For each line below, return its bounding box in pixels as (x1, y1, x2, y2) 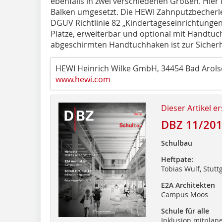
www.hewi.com (55, 73, 111, 85)
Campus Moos (161, 189, 208, 199)
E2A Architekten (161, 180, 215, 190)
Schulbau (161, 138, 192, 148)
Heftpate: (161, 154, 193, 164)
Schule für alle (161, 206, 209, 216)
